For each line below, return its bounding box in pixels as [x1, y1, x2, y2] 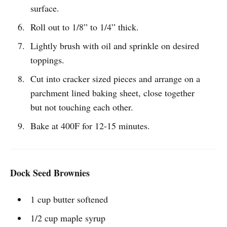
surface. [30, 2, 59, 15]
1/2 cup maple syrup [30, 212, 105, 224]
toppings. [30, 54, 64, 66]
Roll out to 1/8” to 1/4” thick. [30, 21, 139, 33]
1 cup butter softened [30, 193, 108, 206]
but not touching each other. [30, 101, 133, 113]
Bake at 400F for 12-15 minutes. [30, 120, 150, 132]
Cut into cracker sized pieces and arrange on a [30, 72, 200, 85]
